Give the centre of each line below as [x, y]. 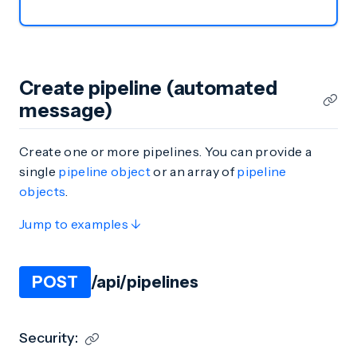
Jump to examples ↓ [80, 224]
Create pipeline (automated [148, 88]
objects [43, 191]
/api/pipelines [145, 282]
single [39, 171]
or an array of [194, 171]
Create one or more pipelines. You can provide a [166, 151]
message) [66, 110]
